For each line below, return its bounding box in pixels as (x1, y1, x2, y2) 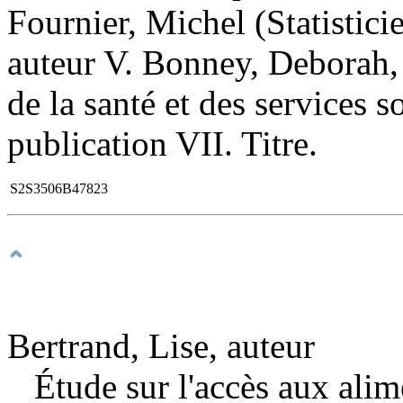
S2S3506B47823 (10, 180, 108, 196)
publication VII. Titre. (7, 123, 318, 163)
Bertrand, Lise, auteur (7, 326, 315, 365)
